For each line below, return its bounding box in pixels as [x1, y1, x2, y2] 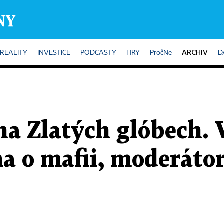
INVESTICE [37, 49, 70, 56]
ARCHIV [182, 48, 208, 56]
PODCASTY [80, 49, 116, 56]
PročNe [150, 49, 172, 56]
